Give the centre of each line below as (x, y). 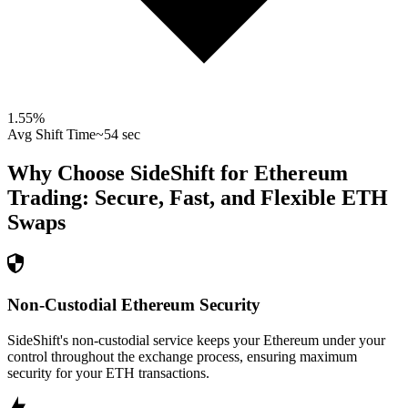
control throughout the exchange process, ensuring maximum (182, 356)
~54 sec (118, 135)
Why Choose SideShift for (131, 173)
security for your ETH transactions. (108, 372)
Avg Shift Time (51, 135)
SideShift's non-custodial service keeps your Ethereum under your (196, 340)
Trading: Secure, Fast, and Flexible (172, 198)
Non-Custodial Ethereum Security (134, 304)
